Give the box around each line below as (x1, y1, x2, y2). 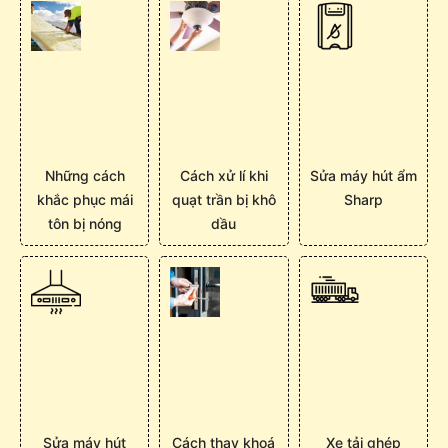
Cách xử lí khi (179, 167, 268, 185)
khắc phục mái (36, 191, 133, 209)
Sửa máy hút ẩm (309, 167, 417, 185)
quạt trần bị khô (171, 191, 276, 209)
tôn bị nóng (47, 215, 122, 233)
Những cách (44, 167, 125, 185)
